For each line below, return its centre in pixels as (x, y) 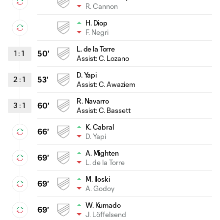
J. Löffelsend (106, 214)
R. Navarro (93, 101)
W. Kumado (103, 205)
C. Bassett (115, 110)
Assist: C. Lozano (103, 58)
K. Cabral (100, 127)
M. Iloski (98, 179)
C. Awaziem (117, 84)
